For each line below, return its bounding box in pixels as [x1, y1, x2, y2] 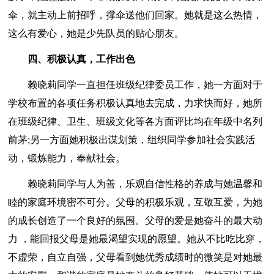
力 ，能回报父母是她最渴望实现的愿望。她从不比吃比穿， [8, 233, 265, 244]
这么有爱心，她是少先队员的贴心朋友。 [8, 28, 185, 39]
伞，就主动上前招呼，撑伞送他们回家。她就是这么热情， [8, 9, 263, 20]
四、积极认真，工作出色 [28, 53, 136, 64]
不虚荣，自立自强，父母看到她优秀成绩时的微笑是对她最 [8, 251, 263, 262]
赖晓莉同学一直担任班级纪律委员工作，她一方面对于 [8, 79, 263, 90]
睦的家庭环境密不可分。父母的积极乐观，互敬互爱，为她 [8, 196, 263, 207]
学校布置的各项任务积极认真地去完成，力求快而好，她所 [8, 97, 263, 108]
